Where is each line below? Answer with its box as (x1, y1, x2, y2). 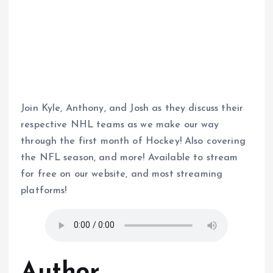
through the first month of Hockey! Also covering (21, 136, 246, 146)
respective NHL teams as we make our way (21, 119, 219, 130)
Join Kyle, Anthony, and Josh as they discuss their (21, 103, 244, 113)
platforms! (21, 185, 67, 196)
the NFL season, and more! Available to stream (21, 152, 238, 163)
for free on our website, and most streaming (21, 169, 223, 179)
